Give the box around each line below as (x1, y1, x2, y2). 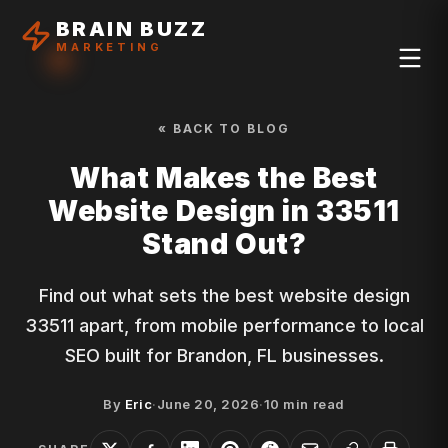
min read (279, 396, 345, 412)
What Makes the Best (70, 161, 378, 195)
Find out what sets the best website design (38, 285, 410, 306)
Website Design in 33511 (48, 194, 400, 228)
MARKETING (56, 40, 163, 55)
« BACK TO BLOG (158, 121, 290, 136)
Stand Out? (141, 227, 307, 261)
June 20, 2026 (156, 396, 260, 412)
